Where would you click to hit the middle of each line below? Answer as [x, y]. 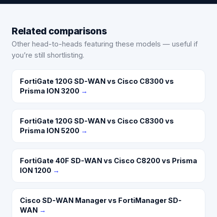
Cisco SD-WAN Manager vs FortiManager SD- [101, 200]
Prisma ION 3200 [50, 91]
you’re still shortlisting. [48, 55]
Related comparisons [59, 31]
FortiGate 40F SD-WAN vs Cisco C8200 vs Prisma [108, 160]
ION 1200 [36, 170]
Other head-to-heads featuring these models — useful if [105, 44]
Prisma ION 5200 [50, 130]
